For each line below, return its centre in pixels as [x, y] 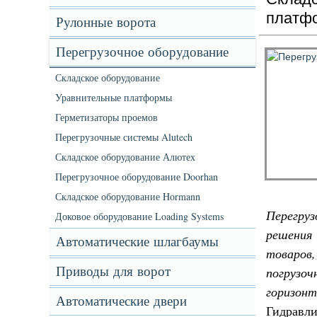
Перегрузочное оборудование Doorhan [136, 177]
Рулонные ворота [105, 22]
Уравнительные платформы [113, 97]
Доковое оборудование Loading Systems [139, 216]
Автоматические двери [121, 301]
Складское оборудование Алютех [125, 157]
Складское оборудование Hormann [127, 196]
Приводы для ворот [113, 271]
